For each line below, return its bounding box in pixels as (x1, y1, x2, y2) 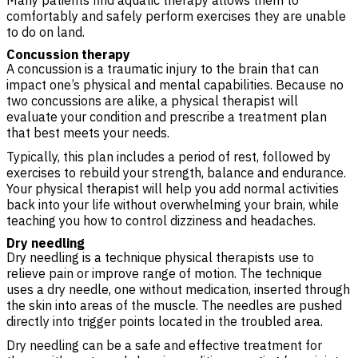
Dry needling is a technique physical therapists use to (6, 249, 314, 265)
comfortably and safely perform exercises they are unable (6, 8, 346, 24)
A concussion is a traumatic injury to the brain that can (6, 61, 319, 77)
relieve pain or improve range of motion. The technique (6, 265, 322, 281)
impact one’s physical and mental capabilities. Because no (6, 77, 344, 93)
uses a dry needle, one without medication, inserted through (6, 281, 350, 297)
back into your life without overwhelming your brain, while (6, 197, 339, 213)
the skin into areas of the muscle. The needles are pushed (6, 297, 342, 313)
